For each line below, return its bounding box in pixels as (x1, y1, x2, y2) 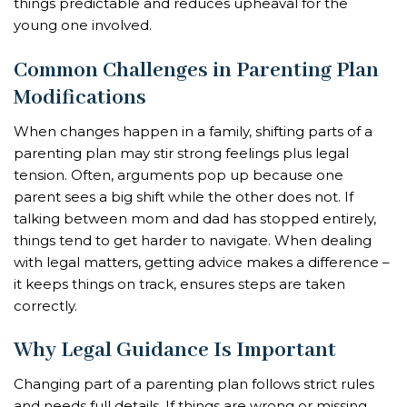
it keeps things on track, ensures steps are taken (14, 274, 345, 293)
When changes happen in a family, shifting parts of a (14, 122, 372, 140)
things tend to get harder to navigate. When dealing (14, 231, 372, 249)
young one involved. (14, 16, 152, 35)
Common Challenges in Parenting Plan (14, 56, 379, 84)
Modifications (14, 84, 146, 111)
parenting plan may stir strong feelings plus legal (14, 144, 349, 162)
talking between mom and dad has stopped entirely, (14, 209, 376, 227)
